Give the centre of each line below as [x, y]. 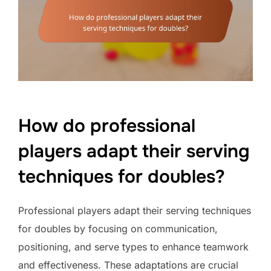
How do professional [107, 126]
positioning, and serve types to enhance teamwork [133, 247]
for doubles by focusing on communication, [118, 228]
